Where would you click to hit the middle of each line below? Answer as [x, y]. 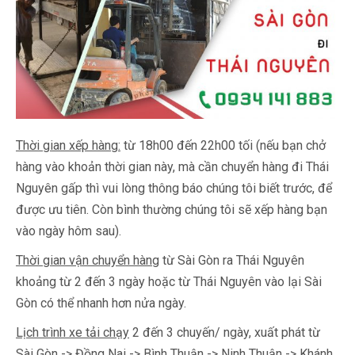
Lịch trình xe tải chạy [73, 333]
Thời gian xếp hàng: [68, 146]
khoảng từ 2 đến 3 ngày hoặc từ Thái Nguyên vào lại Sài [169, 282]
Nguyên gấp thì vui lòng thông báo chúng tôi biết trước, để [174, 189]
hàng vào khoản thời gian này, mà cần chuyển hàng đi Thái [172, 167]
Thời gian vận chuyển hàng [88, 261]
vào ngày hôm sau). [69, 231]
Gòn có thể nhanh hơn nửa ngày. [101, 303]
